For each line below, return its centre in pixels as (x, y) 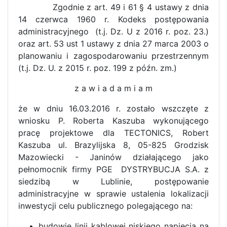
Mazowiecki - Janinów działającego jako (113, 157)
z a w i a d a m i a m (113, 88)
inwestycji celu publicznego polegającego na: (105, 206)
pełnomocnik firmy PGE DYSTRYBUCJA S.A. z (113, 169)
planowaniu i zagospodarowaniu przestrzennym (113, 56)
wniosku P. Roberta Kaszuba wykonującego (113, 121)
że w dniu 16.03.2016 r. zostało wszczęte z (113, 109)
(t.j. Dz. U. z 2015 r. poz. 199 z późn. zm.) (99, 68)
